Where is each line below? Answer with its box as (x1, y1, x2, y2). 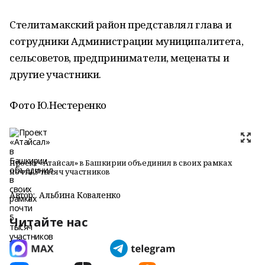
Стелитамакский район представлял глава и (9, 18, 232, 31)
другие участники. (9, 67, 101, 81)
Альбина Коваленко (39, 189, 121, 201)
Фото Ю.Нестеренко (9, 98, 106, 112)
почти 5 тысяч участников (9, 166, 110, 177)
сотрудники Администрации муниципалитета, (9, 34, 244, 48)
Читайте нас (9, 214, 88, 230)
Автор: (9, 189, 35, 201)
